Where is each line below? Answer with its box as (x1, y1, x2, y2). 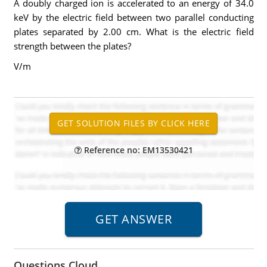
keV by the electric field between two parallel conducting (13, 11, 254, 23)
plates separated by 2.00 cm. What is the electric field (13, 26, 254, 38)
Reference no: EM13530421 (81, 144, 193, 156)
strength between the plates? (13, 40, 131, 52)
